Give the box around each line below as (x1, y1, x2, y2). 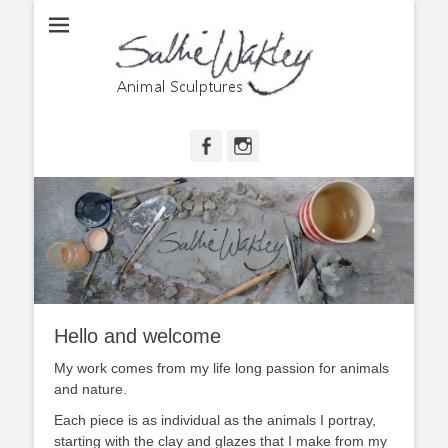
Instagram (252, 136, 335, 156)
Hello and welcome (54, 324, 221, 347)
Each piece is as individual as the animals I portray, (54, 411, 376, 428)
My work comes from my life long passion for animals (54, 359, 389, 376)
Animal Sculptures (74, 20, 173, 34)
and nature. (54, 380, 127, 397)
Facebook (215, 136, 294, 156)
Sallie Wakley (234, 20, 385, 47)
